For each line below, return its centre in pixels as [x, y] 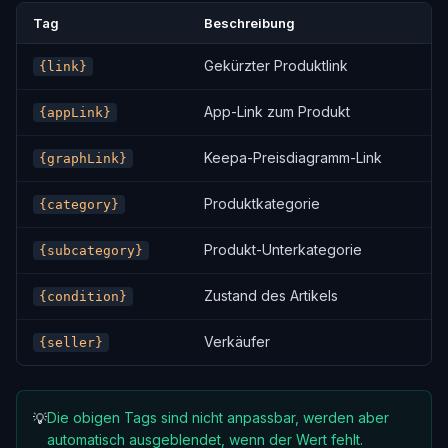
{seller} [71, 342]
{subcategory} [91, 250]
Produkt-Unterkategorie [283, 249]
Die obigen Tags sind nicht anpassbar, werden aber [218, 417]
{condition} [83, 296]
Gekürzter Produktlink [276, 65]
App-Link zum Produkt [277, 111]
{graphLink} [83, 158]
